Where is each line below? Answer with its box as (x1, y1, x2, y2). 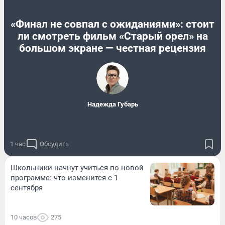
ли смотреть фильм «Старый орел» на (17, 30, 208, 43)
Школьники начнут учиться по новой (11, 163, 144, 172)
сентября (11, 183, 43, 192)
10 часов (11, 213, 37, 221)
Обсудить (40, 140, 69, 148)
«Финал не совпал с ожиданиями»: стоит (11, 18, 214, 31)
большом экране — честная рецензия (19, 42, 206, 55)
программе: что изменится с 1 (11, 173, 118, 182)
